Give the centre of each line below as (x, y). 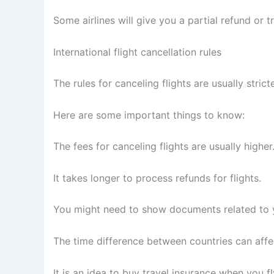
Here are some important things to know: (149, 115)
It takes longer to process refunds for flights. (157, 178)
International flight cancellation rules (137, 52)
